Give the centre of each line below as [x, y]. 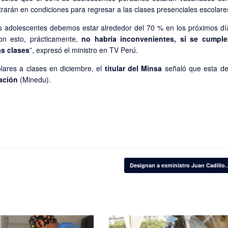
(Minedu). [34, 80]
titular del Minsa [133, 68]
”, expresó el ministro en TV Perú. [84, 50]
